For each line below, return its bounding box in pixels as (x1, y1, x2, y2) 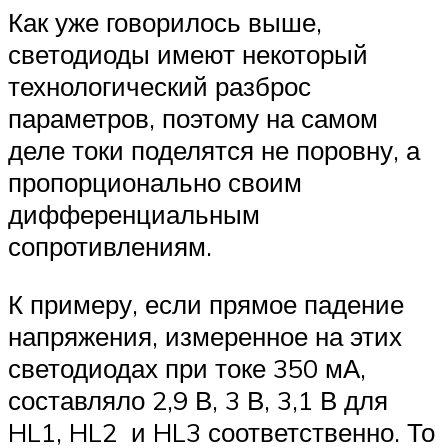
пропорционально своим (8, 165, 302, 198)
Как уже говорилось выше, (8, 5, 322, 38)
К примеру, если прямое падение (8, 287, 404, 320)
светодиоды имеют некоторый (8, 37, 368, 70)
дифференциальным (8, 197, 260, 230)
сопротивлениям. (8, 229, 212, 262)
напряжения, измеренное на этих (8, 319, 402, 352)
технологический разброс (8, 69, 311, 102)
